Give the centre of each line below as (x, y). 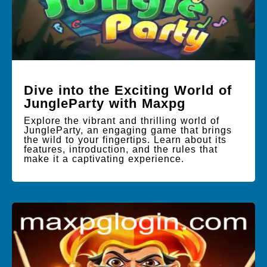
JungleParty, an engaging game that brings (128, 130)
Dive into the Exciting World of (128, 90)
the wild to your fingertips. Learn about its (125, 139)
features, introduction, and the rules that (121, 149)
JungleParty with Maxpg (105, 103)
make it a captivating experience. (104, 159)
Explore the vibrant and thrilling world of (122, 120)
